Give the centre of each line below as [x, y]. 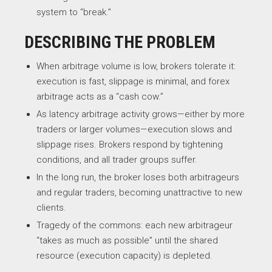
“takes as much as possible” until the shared [127, 240]
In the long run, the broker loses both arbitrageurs [138, 177]
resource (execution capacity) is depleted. [124, 256]
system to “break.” [74, 12]
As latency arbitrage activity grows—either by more [141, 114]
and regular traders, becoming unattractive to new [139, 192]
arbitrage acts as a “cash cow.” [100, 97]
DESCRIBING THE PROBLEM [120, 42]
